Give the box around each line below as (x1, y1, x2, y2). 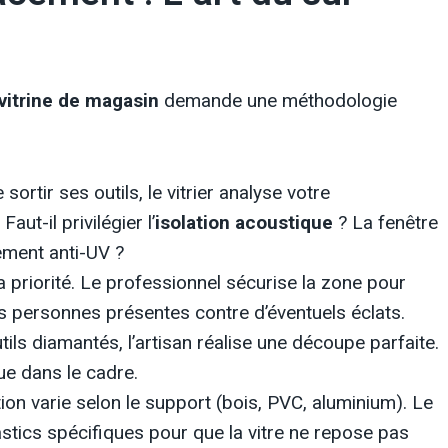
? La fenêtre (333, 211, 438, 234)
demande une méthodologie (159, 89, 397, 112)
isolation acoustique (155, 211, 333, 234)
